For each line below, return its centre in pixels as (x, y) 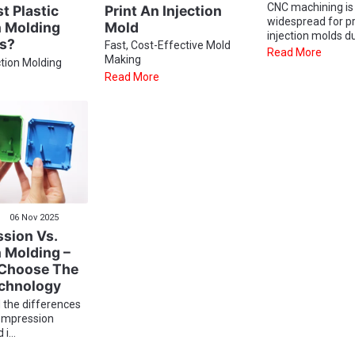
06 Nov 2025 (33, 217)
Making (122, 60)
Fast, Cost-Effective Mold (167, 46)
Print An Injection (163, 10)
